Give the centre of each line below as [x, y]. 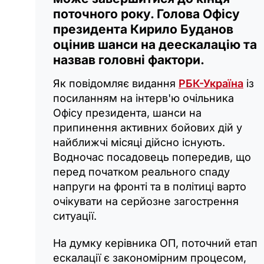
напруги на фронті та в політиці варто [150, 187]
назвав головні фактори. [129, 60]
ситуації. [75, 216]
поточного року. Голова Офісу [146, 14]
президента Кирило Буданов [143, 29]
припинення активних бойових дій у [148, 128]
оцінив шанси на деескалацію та [155, 45]
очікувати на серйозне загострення [146, 202]
